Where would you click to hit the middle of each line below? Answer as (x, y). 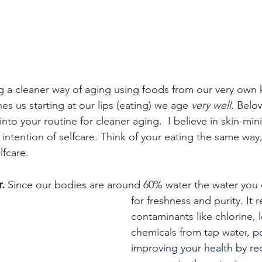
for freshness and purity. (189, 200)
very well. (214, 105)
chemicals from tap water (189, 232)
